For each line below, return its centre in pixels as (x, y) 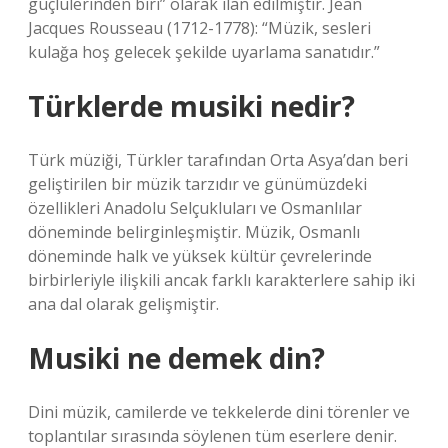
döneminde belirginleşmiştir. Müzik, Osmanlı (194, 232)
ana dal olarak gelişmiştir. (123, 304)
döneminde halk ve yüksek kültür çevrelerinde (200, 256)
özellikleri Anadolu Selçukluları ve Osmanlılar (195, 208)
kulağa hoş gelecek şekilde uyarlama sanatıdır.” (204, 52)
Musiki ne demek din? (176, 358)
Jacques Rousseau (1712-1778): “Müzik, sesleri (199, 28)
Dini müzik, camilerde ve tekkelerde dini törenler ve (219, 412)
